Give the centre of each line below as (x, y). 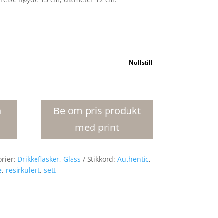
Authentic (133, 159)
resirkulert (23, 170)
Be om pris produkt (97, 111)
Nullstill (141, 63)
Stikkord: (102, 159)
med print (97, 127)
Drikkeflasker (38, 159)
